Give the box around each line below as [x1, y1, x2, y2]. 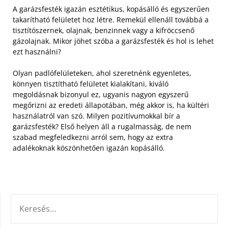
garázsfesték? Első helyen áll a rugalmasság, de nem [13, 122, 191, 131]
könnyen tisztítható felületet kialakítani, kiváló [13, 79, 168, 89]
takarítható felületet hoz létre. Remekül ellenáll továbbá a [13, 15, 209, 24]
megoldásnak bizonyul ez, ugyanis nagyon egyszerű [13, 90, 189, 99]
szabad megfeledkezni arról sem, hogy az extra [13, 132, 173, 142]
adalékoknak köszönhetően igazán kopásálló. [13, 143, 165, 153]
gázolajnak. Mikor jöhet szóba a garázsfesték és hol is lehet [13, 36, 214, 46]
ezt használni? [13, 47, 61, 56]
